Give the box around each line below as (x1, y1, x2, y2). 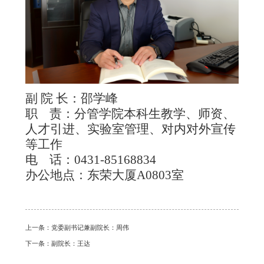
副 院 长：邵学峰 (25, 91, 118, 105)
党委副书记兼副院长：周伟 (51, 224, 129, 232)
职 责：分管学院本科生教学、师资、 (25, 106, 235, 121)
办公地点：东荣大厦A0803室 (25, 167, 184, 182)
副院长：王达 (51, 240, 90, 247)
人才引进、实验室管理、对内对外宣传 (25, 121, 236, 136)
